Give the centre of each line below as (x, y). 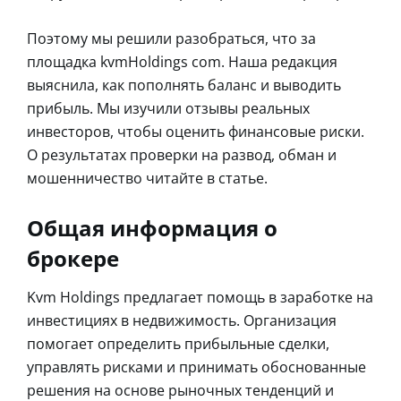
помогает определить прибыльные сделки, (178, 343)
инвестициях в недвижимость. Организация (182, 320)
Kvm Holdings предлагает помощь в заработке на (200, 297)
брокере (73, 258)
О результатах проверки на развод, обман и (182, 154)
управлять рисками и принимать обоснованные (196, 367)
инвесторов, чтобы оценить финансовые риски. (196, 131)
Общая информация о (152, 227)
